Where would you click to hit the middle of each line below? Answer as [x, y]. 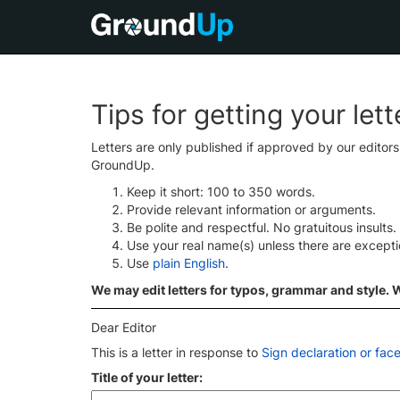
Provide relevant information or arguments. [251, 209]
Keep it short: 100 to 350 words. [221, 192]
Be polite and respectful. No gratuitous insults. [262, 227]
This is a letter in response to [176, 352]
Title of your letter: [147, 377]
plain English [189, 263]
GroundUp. [123, 165]
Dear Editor [124, 327]
